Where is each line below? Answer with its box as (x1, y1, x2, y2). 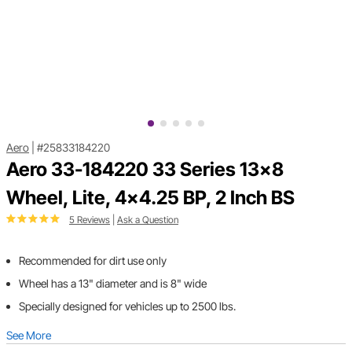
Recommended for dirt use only (19, 254, 167, 268)
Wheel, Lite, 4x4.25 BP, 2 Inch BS (6, 186, 295, 210)
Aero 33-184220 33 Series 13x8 (6, 158, 284, 181)
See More (6, 328, 51, 343)
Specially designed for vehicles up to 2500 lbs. (19, 299, 236, 313)
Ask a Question (117, 214, 178, 226)
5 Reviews (69, 214, 110, 226)
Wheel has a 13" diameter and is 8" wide (19, 277, 207, 291)
